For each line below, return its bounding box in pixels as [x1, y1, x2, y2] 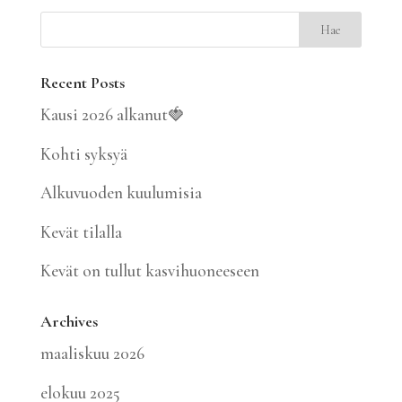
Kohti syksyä [39, 143, 127, 164]
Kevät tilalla [39, 221, 122, 242]
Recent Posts [39, 73, 125, 92]
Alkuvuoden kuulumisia [39, 182, 202, 203]
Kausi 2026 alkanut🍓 [39, 104, 185, 125]
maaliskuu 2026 [39, 343, 144, 363]
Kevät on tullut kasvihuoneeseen [39, 260, 259, 281]
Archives [39, 311, 98, 331]
